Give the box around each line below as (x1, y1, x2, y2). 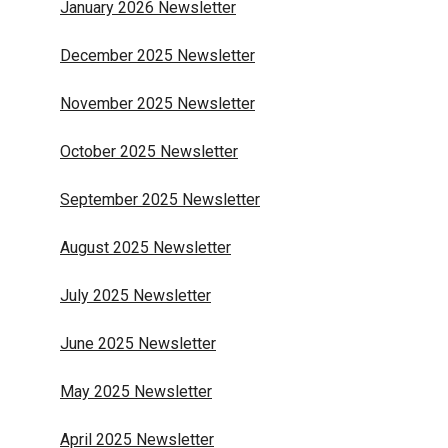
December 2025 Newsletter (60, 46, 255, 65)
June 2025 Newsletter (60, 334, 216, 353)
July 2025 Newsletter (60, 286, 211, 305)
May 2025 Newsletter (60, 382, 212, 401)
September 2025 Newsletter (60, 190, 260, 209)
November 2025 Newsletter (60, 94, 255, 113)
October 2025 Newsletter (60, 142, 238, 161)
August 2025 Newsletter (60, 238, 231, 257)
